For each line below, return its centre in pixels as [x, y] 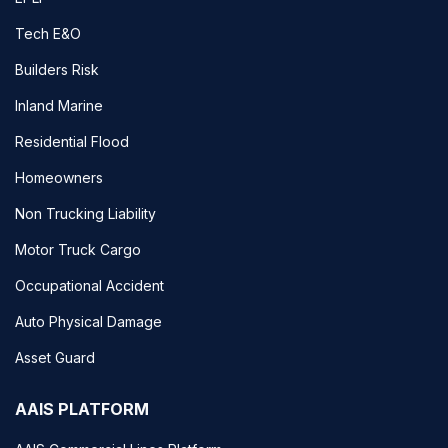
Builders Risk [57, 69]
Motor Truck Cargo [78, 249]
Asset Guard [55, 357]
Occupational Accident [89, 285]
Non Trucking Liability [85, 213]
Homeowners [59, 177]
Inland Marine [59, 105]
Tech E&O [48, 33]
